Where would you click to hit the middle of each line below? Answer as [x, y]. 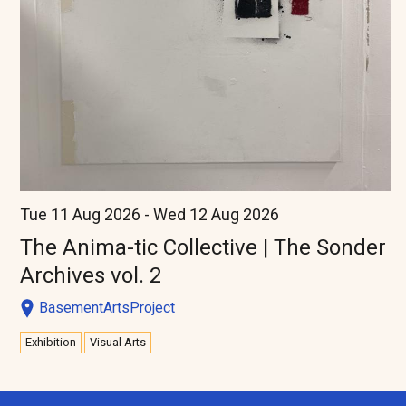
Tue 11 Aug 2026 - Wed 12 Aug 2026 [150, 214]
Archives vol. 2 [91, 275]
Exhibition [51, 342]
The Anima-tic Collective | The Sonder [203, 247]
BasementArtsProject [107, 307]
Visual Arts [118, 342]
